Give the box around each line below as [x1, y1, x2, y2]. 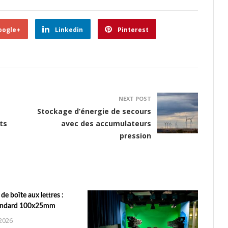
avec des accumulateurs [61, 118, 151, 128]
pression [120, 130, 151, 140]
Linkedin [55, 25, 83, 34]
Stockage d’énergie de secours [37, 106, 151, 116]
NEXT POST [119, 94, 151, 102]
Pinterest [118, 25, 149, 34]
